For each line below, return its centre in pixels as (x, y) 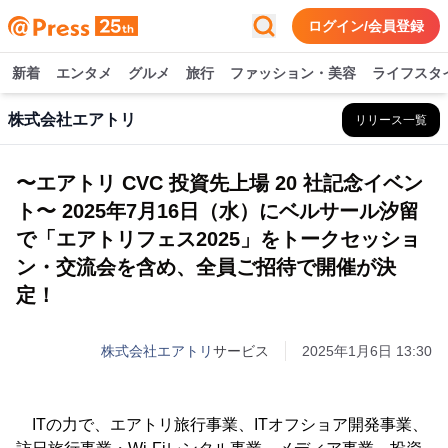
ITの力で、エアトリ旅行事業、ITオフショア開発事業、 (222, 424)
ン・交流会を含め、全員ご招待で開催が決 (206, 267)
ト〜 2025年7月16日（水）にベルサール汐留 (217, 211)
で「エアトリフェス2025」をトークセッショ (218, 239)
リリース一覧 (391, 120)
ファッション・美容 (293, 73)
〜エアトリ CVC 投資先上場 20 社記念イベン (219, 183)
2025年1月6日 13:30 (367, 351)
